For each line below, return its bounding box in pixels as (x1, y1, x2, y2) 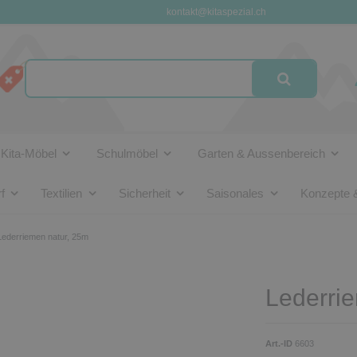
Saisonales (206, 186, 264, 200)
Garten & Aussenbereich (197, 146, 325, 160)
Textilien (41, 186, 82, 200)
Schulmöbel (96, 146, 158, 160)
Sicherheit (118, 186, 171, 200)
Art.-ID (265, 338, 295, 348)
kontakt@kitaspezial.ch (167, 6, 266, 18)
